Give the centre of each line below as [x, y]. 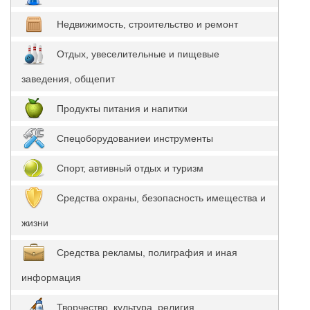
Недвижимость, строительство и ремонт [147, 24]
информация [51, 277]
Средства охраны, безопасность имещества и [161, 198]
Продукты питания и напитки [122, 109]
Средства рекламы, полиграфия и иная [147, 253]
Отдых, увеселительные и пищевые [138, 54]
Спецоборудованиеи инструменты [135, 138]
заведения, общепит [68, 79]
